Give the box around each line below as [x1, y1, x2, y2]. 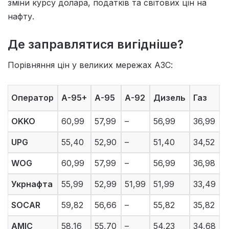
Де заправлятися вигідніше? [8, 37, 184, 52]
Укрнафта [11, 179, 53, 190]
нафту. [8, 11, 34, 21]
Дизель [153, 93, 186, 103]
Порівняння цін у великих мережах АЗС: [8, 60, 173, 71]
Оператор [11, 93, 54, 103]
